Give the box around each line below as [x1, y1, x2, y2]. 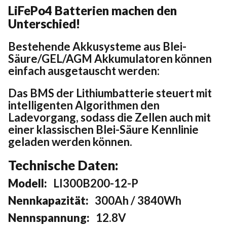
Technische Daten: [8, 157, 118, 174]
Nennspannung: [8, 211, 90, 225]
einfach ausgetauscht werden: [8, 64, 160, 78]
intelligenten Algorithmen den [8, 98, 160, 112]
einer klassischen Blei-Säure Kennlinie [8, 123, 199, 137]
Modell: [8, 176, 53, 191]
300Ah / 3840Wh [95, 194, 181, 208]
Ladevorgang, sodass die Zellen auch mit [8, 110, 211, 125]
